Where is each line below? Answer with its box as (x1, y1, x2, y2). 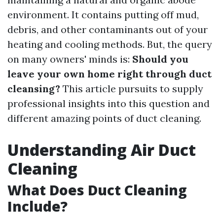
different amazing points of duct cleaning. (7, 112, 201, 124)
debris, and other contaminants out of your (7, 23, 208, 36)
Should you (132, 53, 188, 65)
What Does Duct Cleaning (7, 181, 187, 199)
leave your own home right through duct (7, 68, 212, 80)
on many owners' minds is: (7, 53, 132, 65)
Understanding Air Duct (7, 139, 196, 160)
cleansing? (7, 82, 60, 95)
